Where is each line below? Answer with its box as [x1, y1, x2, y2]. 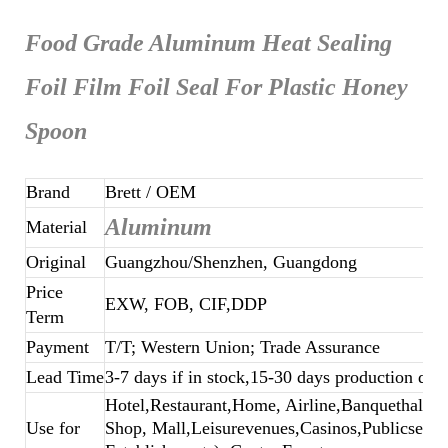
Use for [26, 417, 80, 438]
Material [26, 216, 92, 237]
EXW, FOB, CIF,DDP [105, 293, 267, 314]
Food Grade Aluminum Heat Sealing [25, 29, 392, 56]
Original [26, 251, 86, 272]
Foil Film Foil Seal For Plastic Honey [25, 73, 408, 100]
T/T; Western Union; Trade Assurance [105, 336, 380, 357]
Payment [26, 336, 89, 357]
